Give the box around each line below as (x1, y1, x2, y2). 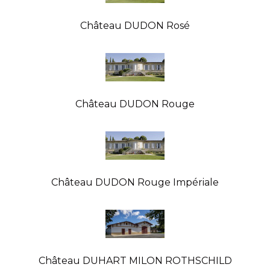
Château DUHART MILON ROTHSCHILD (38, 254, 232, 266)
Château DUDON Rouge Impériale (51, 176, 219, 188)
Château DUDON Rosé (80, 19, 190, 31)
